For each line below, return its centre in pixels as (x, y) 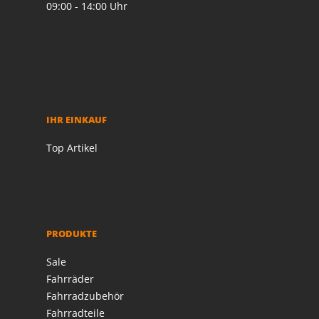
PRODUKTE (72, 234)
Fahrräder (70, 279)
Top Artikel (72, 148)
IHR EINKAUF (77, 120)
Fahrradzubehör (85, 296)
